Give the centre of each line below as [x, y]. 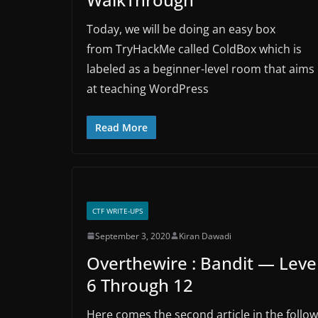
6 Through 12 [140, 285]
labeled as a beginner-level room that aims [201, 68]
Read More [121, 127]
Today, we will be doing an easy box [181, 29]
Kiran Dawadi [205, 236]
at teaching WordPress [148, 88]
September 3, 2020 [133, 236]
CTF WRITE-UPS [117, 210]
